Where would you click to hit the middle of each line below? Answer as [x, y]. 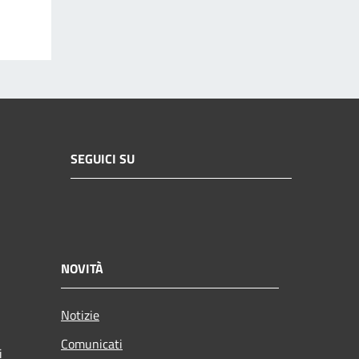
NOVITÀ [82, 268]
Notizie [80, 315]
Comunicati [92, 343]
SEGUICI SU [103, 159]
